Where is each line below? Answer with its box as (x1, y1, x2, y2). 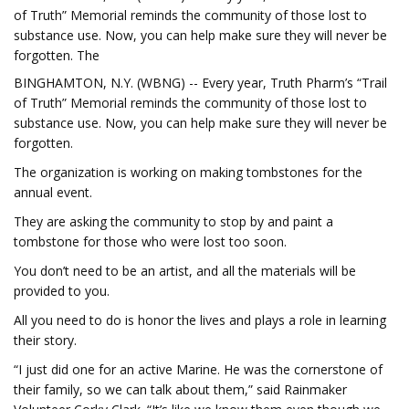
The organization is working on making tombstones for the (14, 163, 362, 181)
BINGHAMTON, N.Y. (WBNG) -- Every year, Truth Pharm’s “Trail (14, 74, 387, 91)
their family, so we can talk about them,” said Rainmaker (14, 381, 347, 398)
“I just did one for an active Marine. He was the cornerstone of (14, 361, 383, 378)
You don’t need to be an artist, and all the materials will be (14, 262, 356, 279)
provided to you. (14, 282, 110, 299)
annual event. (14, 184, 92, 201)
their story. (14, 331, 77, 349)
